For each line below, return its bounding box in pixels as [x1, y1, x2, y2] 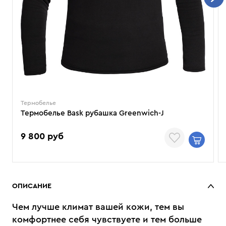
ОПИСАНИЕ [12, 183, 51, 190]
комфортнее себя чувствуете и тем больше [12, 215, 202, 224]
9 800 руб [21, 131, 64, 141]
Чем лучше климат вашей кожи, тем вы [12, 202, 184, 211]
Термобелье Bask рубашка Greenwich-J [21, 109, 164, 117]
